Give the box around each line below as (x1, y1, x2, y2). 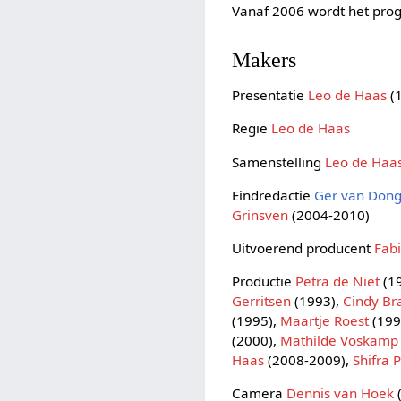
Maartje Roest (280, 311, 370, 330)
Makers (232, 47, 297, 72)
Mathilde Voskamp (280, 331, 399, 350)
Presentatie (232, 86, 309, 105)
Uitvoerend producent (232, 238, 375, 257)
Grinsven (232, 205, 289, 224)
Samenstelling (232, 152, 326, 171)
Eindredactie (232, 185, 315, 204)
